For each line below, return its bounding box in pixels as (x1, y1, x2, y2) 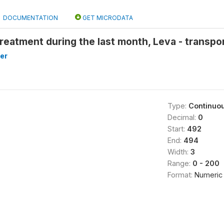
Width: (167, 147, 190, 156)
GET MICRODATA (81, 14, 133, 21)
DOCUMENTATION (3, 14, 58, 21)
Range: (167, 159, 192, 167)
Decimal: (167, 113, 198, 121)
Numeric (194, 170, 222, 179)
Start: (167, 124, 187, 133)
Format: (167, 170, 194, 179)
